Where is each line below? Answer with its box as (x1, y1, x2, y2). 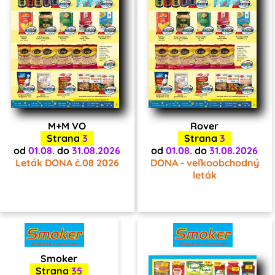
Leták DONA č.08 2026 (15, 156, 119, 169)
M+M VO (48, 119, 86, 132)
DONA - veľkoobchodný (150, 156, 259, 169)
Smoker (41, 252, 77, 265)
